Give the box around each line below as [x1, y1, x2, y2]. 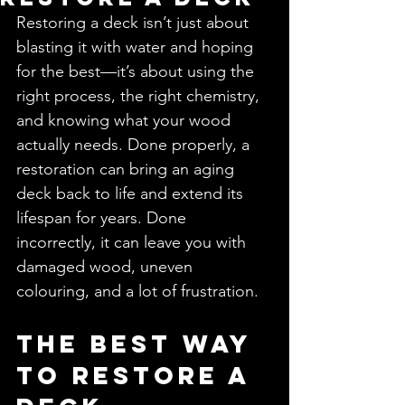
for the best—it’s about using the [16, 61, 259, 81]
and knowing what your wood [16, 110, 235, 130]
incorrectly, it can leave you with [16, 232, 250, 252]
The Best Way [16, 328, 261, 359]
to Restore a [16, 360, 260, 391]
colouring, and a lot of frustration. [16, 281, 259, 301]
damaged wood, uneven [16, 257, 197, 277]
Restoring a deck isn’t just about [16, 13, 253, 33]
